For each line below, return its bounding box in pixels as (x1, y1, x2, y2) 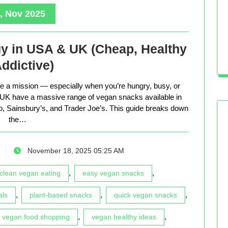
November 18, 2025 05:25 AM (25, 146, 124, 155)
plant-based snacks (30, 190, 92, 199)
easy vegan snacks (82, 168, 144, 177)
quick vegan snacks (114, 190, 177, 199)
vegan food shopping (2, 212, 70, 221)
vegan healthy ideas (92, 212, 156, 221)
